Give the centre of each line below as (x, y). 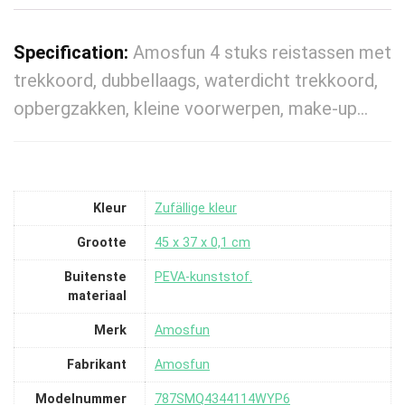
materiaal (97, 296)
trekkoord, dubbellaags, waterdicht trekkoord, (196, 81)
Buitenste (95, 277)
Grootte (102, 242)
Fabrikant (97, 364)
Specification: (73, 53)
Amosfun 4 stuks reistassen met (262, 53)
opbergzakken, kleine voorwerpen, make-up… (191, 109)
